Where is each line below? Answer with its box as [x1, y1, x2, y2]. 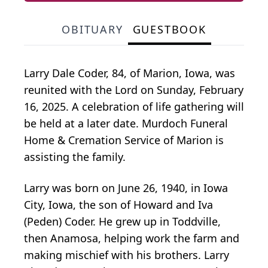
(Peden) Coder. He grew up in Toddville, [24, 214, 221, 229]
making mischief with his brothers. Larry [24, 247, 229, 262]
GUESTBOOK [132, 22, 206, 36]
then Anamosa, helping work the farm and [24, 230, 239, 245]
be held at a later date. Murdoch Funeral [24, 115, 228, 130]
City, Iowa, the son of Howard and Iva [24, 197, 213, 212]
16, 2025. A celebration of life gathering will [24, 99, 244, 114]
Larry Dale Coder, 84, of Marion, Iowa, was [24, 65, 235, 80]
